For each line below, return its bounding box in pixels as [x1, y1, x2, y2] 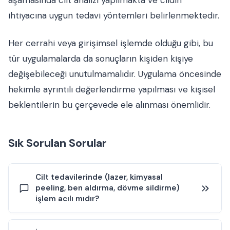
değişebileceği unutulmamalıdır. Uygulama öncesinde [8, 68, 221, 80]
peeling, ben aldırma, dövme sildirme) [35, 183, 180, 193]
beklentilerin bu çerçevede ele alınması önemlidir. [8, 99, 210, 110]
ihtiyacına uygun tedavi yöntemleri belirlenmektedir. [8, 10, 219, 21]
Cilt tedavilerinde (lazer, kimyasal [35, 172, 163, 182]
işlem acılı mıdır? [35, 194, 99, 204]
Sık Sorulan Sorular [8, 136, 107, 150]
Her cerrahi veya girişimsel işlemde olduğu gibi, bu [8, 37, 213, 49]
